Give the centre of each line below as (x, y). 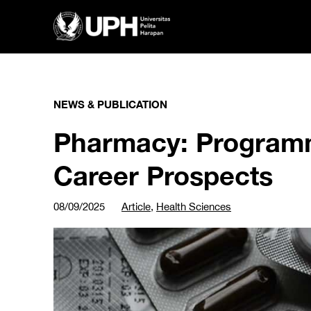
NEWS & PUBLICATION (110, 104)
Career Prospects (163, 175)
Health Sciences (194, 207)
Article (136, 207)
